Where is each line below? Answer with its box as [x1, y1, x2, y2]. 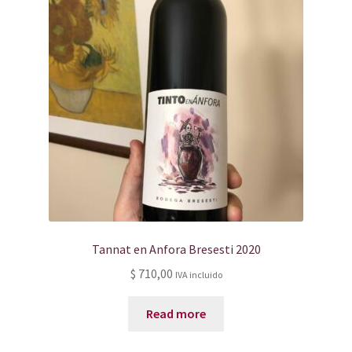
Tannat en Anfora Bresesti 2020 [91, 240, 261, 257]
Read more [146, 305, 206, 321]
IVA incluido [174, 268, 222, 280]
